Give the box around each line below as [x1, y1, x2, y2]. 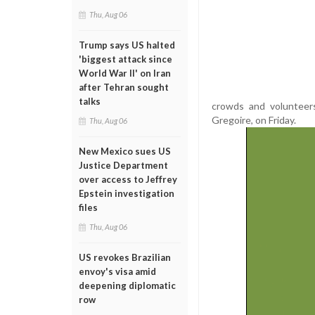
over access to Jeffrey [79, 174, 177, 185]
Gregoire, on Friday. [212, 113, 296, 126]
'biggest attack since [79, 53, 172, 65]
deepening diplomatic [79, 280, 176, 291]
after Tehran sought [79, 82, 169, 93]
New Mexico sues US [79, 146, 171, 157]
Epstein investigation [79, 188, 174, 199]
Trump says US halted [79, 39, 175, 51]
